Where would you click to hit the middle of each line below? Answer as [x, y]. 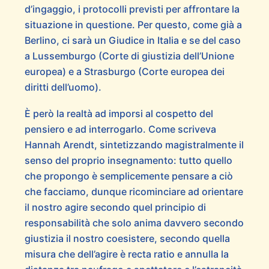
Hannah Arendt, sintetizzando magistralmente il [134, 144]
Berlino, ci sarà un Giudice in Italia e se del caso [132, 41]
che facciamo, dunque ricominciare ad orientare [134, 191]
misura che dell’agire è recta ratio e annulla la [126, 254]
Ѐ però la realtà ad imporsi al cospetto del [119, 113]
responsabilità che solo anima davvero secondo [134, 222]
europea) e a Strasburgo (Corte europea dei [124, 72]
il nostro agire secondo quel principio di [115, 207]
